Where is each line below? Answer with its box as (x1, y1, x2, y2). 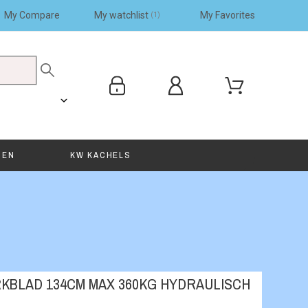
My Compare (3, 10, 60, 21)
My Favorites (199, 10, 255, 21)
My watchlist (93, 10, 148, 21)
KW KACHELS (69, 149, 131, 161)
